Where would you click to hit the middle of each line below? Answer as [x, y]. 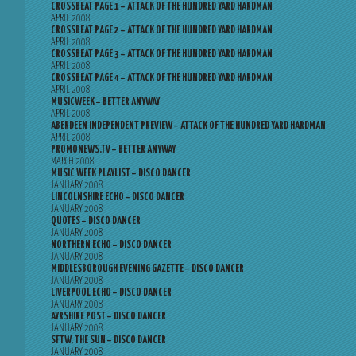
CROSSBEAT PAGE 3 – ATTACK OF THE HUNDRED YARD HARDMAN [162, 54]
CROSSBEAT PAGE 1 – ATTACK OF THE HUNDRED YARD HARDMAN [162, 7]
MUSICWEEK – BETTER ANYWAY [105, 102]
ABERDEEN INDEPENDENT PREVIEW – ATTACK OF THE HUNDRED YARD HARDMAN [188, 126]
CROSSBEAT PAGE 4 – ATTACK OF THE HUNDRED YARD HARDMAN [162, 78]
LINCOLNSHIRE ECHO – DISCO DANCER [118, 197]
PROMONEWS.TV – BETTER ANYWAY [113, 150]
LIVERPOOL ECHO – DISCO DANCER [111, 293]
